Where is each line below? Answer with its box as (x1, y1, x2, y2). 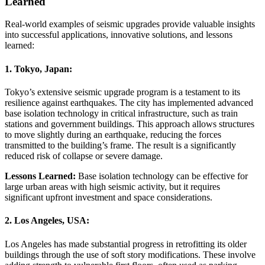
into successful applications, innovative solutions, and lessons (5, 30, 232, 40)
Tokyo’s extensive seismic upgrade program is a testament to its (5, 86, 240, 97)
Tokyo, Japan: (14, 63, 72, 74)
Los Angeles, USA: (14, 215, 89, 226)
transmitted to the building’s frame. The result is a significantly (5, 140, 236, 150)
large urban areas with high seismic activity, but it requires (5, 181, 220, 192)
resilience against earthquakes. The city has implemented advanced (5, 97, 253, 108)
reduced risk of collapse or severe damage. (5, 150, 163, 161)
